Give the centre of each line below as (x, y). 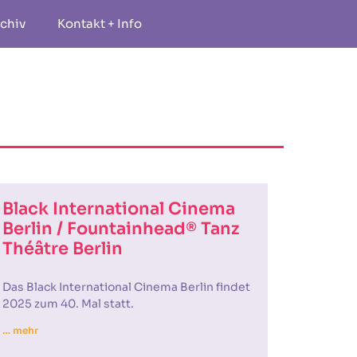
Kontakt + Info (100, 24)
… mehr (20, 330)
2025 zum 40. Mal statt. (68, 304)
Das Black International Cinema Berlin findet (126, 287)
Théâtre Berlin (62, 249)
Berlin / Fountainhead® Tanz (120, 229)
